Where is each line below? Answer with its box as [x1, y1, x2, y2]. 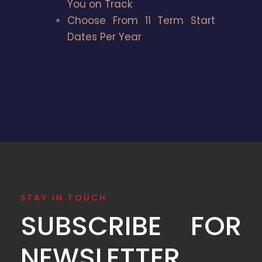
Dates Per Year [67, 29, 142, 44]
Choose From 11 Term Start [67, 13, 215, 27]
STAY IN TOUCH [20, 191, 107, 204]
